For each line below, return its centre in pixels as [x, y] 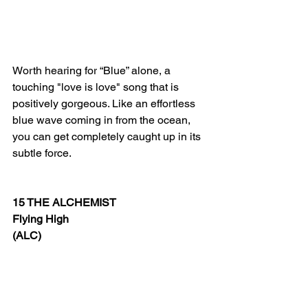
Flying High [41, 219]
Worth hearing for [55, 70]
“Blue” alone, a [135, 70]
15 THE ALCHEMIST [64, 202]
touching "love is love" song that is [97, 87]
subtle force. [42, 153]
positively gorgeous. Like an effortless [105, 103]
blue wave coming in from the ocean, [103, 120]
